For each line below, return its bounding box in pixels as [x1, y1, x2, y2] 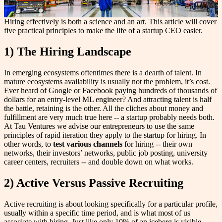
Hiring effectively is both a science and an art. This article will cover [4, 17, 217, 26]
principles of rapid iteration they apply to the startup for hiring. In [4, 130, 206, 139]
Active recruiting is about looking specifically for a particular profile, [4, 199, 218, 208]
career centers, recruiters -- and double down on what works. [4, 157, 193, 166]
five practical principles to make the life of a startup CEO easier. [4, 26, 203, 35]
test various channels [53, 139, 122, 148]
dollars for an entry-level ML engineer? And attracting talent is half [4, 95, 212, 104]
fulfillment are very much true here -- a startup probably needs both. [4, 112, 215, 121]
